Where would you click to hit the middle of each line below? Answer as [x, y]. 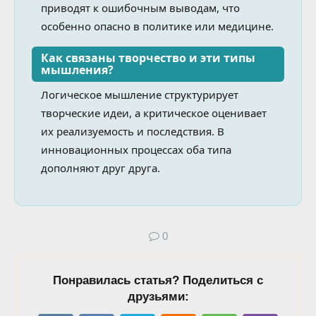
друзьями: [158, 296]
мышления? [77, 69]
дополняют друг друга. [100, 168]
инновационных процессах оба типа [136, 149]
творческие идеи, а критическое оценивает [153, 113]
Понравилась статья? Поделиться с [158, 280]
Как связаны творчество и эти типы [148, 57]
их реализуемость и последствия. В [132, 131]
